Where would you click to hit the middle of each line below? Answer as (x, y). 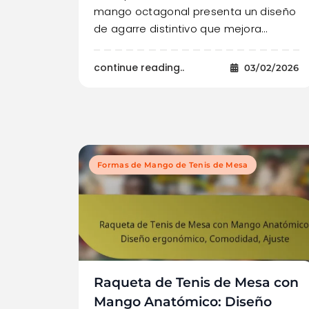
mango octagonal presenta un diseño (195, 11)
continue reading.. (139, 67)
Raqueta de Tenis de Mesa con (196, 283)
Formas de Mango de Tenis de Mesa (173, 165)
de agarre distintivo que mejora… (181, 28)
